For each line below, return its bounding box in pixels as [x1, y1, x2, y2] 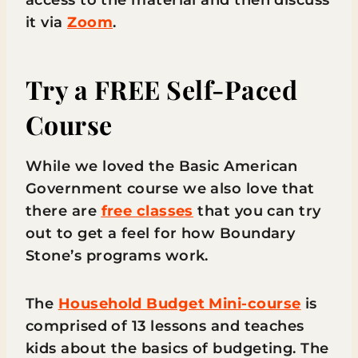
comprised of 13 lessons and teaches [26, 317, 304, 335]
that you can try [193, 202, 321, 220]
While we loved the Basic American [26, 157, 298, 175]
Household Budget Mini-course [58, 295, 301, 312]
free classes [101, 202, 193, 220]
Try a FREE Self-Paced [26, 72, 298, 106]
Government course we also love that [26, 180, 315, 197]
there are [26, 202, 101, 220]
